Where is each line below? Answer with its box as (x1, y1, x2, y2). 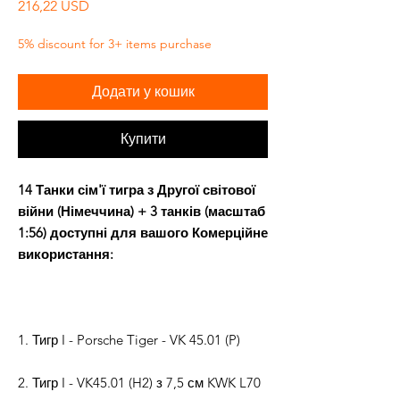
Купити (120, 130, 166, 148)
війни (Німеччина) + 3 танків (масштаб (18, 203, 265, 221)
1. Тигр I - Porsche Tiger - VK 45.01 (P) (18, 331, 240, 349)
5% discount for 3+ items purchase (18, 36, 212, 53)
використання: (18, 246, 113, 263)
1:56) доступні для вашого (18, 224, 188, 242)
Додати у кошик (91, 83, 195, 101)
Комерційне (192, 224, 268, 242)
